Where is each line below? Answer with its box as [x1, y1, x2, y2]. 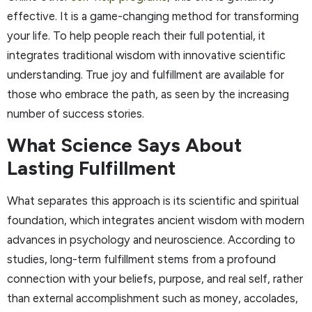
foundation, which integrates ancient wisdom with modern [7, 212, 304, 227]
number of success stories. [7, 107, 144, 121]
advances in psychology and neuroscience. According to [7, 232, 295, 247]
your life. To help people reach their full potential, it [7, 29, 265, 43]
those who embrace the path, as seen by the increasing [7, 87, 289, 102]
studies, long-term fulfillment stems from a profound [7, 251, 276, 266]
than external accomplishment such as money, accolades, [7, 290, 298, 305]
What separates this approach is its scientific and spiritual [7, 193, 299, 208]
